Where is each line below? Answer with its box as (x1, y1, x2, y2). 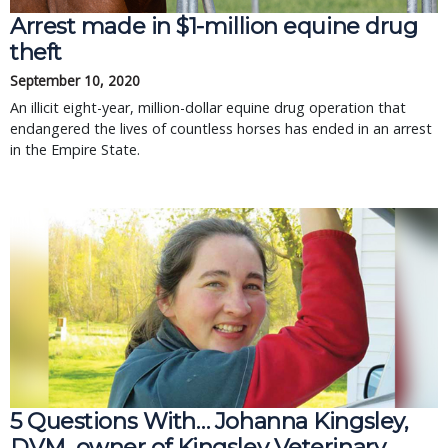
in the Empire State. (10, 140, 140, 159)
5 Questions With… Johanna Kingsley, (10, 407, 409, 435)
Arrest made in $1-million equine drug (10, 12, 418, 40)
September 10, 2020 (10, 71, 140, 90)
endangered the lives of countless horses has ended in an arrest (10, 119, 432, 138)
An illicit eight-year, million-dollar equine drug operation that (10, 98, 406, 117)
